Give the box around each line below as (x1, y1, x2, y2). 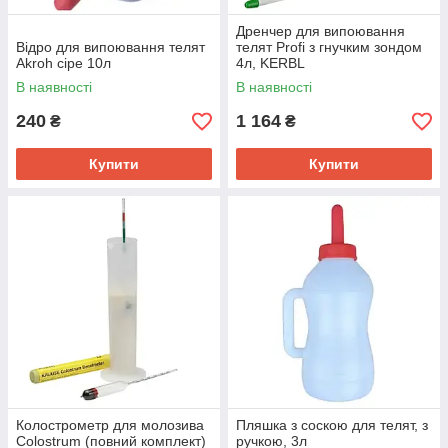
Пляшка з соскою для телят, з (236, 417, 428, 433)
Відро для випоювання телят (16, 39, 205, 55)
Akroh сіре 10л (16, 55, 111, 71)
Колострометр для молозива (16, 417, 204, 433)
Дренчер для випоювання (236, 23, 405, 39)
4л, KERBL (236, 55, 305, 71)
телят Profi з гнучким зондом (236, 39, 422, 55)
